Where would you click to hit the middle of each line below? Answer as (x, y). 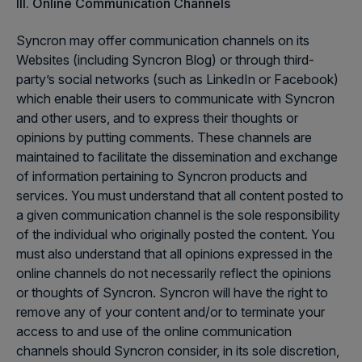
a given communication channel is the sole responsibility (178, 215)
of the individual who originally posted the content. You (175, 234)
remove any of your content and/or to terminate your (170, 312)
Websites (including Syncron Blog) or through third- (165, 60)
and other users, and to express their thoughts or (157, 118)
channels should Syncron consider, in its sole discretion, (178, 351)
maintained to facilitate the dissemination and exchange (177, 157)
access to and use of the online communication (154, 331)
